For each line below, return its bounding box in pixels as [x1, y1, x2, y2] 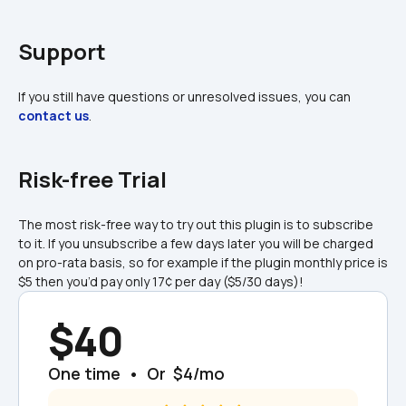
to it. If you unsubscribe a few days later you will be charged [18, 235, 373, 253]
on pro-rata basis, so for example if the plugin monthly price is [18, 254, 388, 272]
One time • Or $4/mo [48, 362, 225, 385]
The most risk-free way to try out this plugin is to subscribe [18, 216, 373, 234]
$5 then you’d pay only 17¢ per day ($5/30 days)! [18, 273, 304, 291]
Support [18, 36, 106, 67]
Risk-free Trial [18, 164, 167, 195]
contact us [18, 107, 89, 125]
